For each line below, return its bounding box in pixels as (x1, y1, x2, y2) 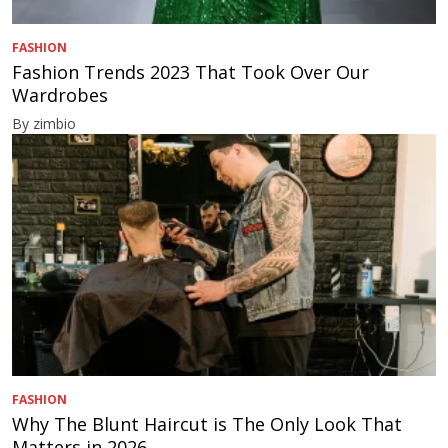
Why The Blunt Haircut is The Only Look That (12, 411, 402, 436)
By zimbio (12, 113, 76, 133)
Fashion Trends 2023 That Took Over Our (12, 59, 369, 84)
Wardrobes (12, 82, 108, 107)
